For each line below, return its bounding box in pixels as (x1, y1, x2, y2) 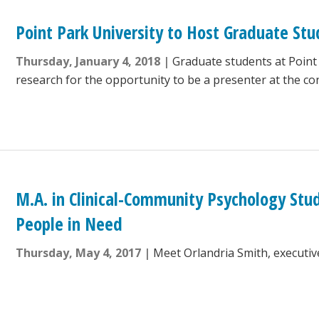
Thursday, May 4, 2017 (16, 245, 142, 261)
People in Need (16, 211, 123, 236)
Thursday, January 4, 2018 (16, 53, 161, 70)
